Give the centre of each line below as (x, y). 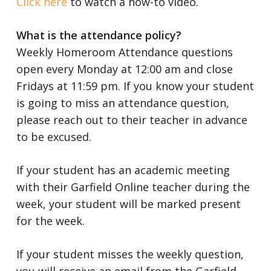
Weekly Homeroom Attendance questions (124, 52)
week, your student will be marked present (128, 204)
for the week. (50, 221)
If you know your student (188, 86)
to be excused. (55, 137)
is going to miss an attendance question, (122, 103)
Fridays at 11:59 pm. (70, 86)
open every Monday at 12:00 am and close (124, 69)
